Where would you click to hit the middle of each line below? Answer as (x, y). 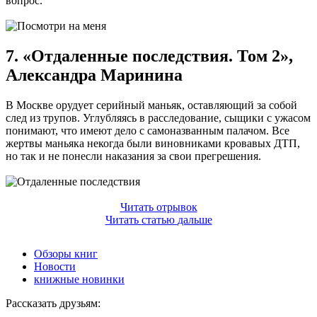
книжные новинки (79, 279)
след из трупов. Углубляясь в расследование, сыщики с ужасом (158, 117)
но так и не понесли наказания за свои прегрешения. (133, 156)
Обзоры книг (66, 253)
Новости (55, 266)
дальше (195, 219)
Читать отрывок (158, 207)
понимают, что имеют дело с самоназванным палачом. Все (148, 130)
